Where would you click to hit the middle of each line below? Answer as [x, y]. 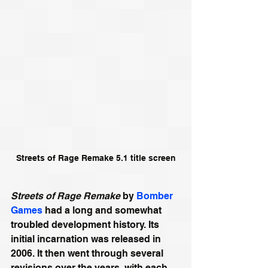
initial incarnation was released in [87, 239]
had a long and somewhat [103, 210]
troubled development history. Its [86, 224]
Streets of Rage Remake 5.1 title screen [96, 158]
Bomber [156, 196]
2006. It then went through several [88, 253]
